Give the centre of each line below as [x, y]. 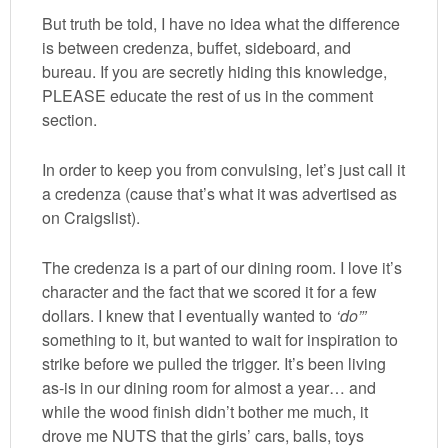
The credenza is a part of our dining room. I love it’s [222, 268]
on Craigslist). [91, 218]
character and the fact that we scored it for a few [210, 292]
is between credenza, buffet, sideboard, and [197, 48]
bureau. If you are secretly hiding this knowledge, [215, 72]
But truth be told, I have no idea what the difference [221, 24]
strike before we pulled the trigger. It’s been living [214, 364]
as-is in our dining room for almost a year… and [209, 388]
